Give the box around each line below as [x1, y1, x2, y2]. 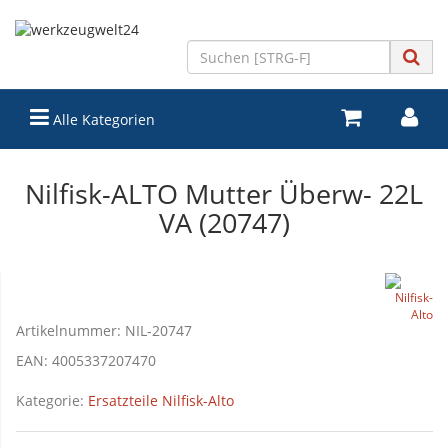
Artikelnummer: [16, 321, 125, 340]
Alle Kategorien [49, 110, 155, 129]
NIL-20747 [125, 321, 192, 340]
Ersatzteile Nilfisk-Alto [88, 391, 234, 410]
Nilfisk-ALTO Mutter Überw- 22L [25, 175, 423, 212]
